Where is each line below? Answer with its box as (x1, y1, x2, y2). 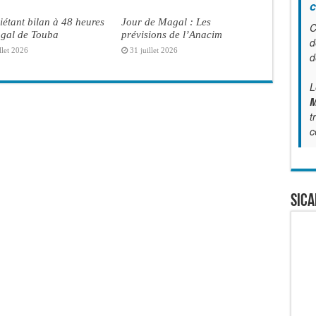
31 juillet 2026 (129, 45, 178, 54)
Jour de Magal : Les (121, 15, 211, 28)
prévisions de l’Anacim (121, 28, 222, 40)
